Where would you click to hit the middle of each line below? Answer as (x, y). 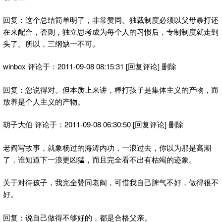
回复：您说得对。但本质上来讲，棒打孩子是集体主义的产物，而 (111, 89)
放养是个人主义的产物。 (44, 101)
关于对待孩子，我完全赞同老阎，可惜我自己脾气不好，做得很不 (111, 182)
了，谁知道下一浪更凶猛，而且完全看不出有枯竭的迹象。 (100, 159)
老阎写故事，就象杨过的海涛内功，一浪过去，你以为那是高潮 (107, 147)
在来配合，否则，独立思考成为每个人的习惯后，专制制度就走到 (111, 31)
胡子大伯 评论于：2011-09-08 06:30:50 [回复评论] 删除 (93, 124)
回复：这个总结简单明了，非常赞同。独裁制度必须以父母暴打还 (111, 19)
